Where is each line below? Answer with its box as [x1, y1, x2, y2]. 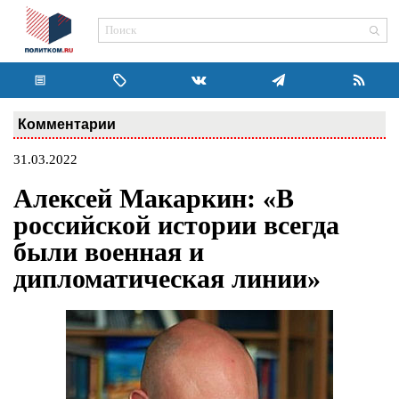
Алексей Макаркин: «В [13, 183, 294, 214]
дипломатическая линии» [13, 264, 321, 294]
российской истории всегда [13, 210, 339, 240]
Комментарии [18, 116, 116, 132]
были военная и [13, 237, 204, 267]
